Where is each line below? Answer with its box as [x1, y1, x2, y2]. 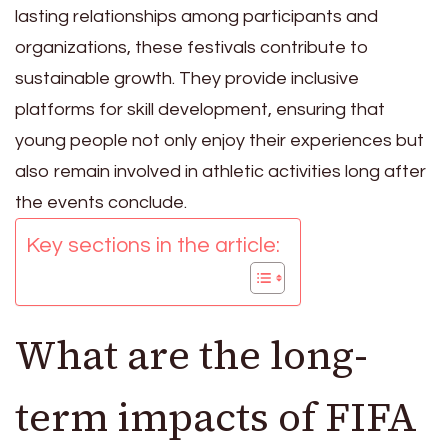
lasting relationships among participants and [15, 7, 378, 27]
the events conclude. [15, 193, 187, 213]
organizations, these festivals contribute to [15, 38, 369, 58]
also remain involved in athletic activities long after [15, 162, 426, 182]
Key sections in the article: [26, 234, 280, 258]
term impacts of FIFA [15, 390, 417, 445]
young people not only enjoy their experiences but [15, 131, 424, 151]
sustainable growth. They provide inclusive [15, 69, 359, 89]
